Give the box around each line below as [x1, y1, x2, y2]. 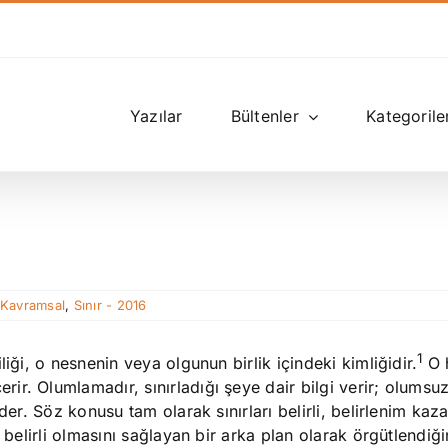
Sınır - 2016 [73, 297, 147, 313]
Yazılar [129, 106, 183, 126]
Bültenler [230, 106, 299, 126]
